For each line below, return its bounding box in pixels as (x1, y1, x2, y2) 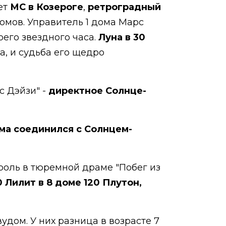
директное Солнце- (48, 85, 146, 96)
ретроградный (88, 2, 161, 13)
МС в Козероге (10, 2, 83, 13)
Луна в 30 (96, 32, 145, 43)
